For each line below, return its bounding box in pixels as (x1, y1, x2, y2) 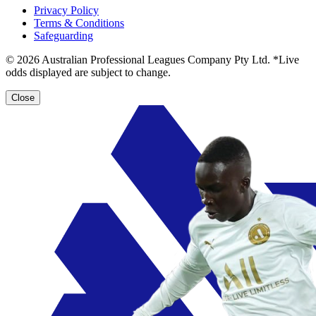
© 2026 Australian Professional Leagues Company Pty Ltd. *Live (6, 53, 299, 66)
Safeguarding (34, 29, 93, 42)
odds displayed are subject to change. (6, 66, 171, 78)
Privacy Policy (34, 4, 99, 16)
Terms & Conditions (34, 16, 124, 29)
